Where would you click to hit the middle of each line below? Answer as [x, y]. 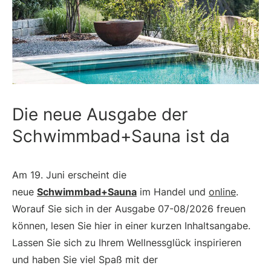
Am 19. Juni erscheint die [69, 175]
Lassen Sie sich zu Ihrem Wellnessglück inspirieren [127, 242]
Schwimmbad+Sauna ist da [121, 136]
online [222, 191]
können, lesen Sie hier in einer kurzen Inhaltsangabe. [131, 225]
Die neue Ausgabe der [100, 114]
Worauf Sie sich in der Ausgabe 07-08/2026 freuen [129, 208]
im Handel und [173, 191]
